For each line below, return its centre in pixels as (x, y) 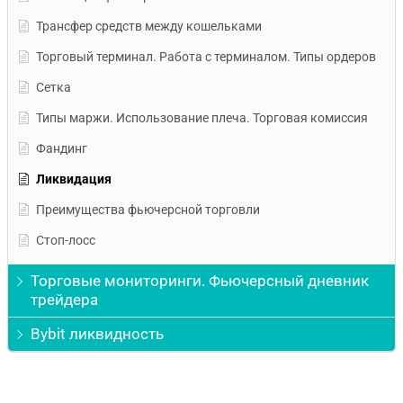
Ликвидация (74, 179)
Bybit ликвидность (97, 333)
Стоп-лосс (66, 240)
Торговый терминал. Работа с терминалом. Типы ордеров (206, 56)
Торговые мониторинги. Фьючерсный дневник (200, 280)
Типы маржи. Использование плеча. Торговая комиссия (202, 117)
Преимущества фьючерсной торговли (148, 209)
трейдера (64, 299)
